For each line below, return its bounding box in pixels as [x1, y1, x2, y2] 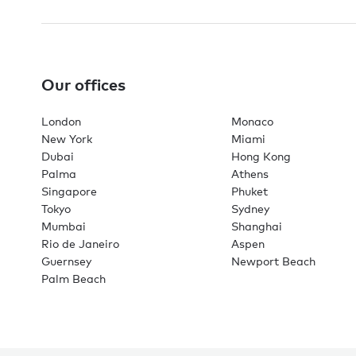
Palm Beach [41, 271, 106, 285]
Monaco [231, 114, 273, 128]
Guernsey [41, 253, 91, 268]
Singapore [41, 184, 97, 198]
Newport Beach [231, 253, 315, 268]
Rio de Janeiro [41, 236, 119, 250]
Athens [231, 166, 269, 180]
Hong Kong [231, 149, 291, 163]
